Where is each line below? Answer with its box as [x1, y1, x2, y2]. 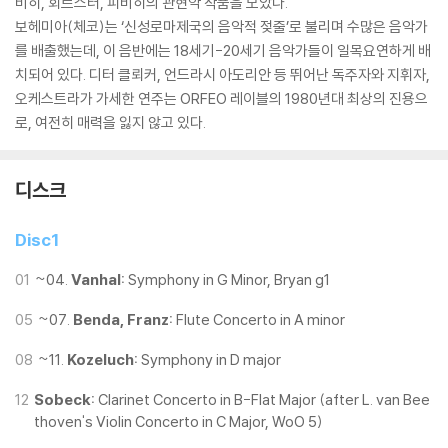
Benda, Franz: [73, 310, 173, 329]
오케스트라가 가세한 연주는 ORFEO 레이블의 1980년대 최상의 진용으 [15, 89, 428, 108]
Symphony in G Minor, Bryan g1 [125, 270, 330, 289]
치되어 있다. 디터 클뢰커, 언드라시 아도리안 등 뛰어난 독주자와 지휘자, [15, 65, 430, 84]
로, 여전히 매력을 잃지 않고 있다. [15, 113, 206, 132]
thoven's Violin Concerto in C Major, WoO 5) [34, 412, 323, 431]
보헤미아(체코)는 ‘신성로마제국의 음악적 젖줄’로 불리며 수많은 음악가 [15, 17, 428, 36]
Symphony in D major [138, 350, 281, 369]
